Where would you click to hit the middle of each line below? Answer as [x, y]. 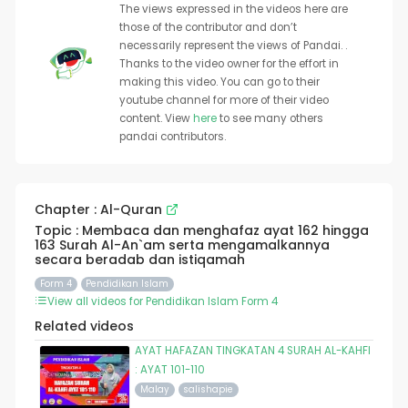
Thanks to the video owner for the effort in [229, 64]
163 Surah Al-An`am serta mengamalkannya [182, 245]
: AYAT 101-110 [169, 370]
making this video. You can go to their [219, 82]
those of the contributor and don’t [208, 28]
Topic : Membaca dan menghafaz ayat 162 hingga [201, 231]
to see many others [271, 119]
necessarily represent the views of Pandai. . [233, 46]
